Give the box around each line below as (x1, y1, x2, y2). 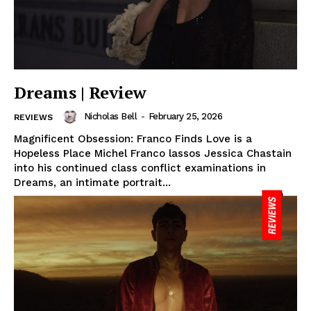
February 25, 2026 (148, 111, 222, 122)
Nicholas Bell (83, 111, 137, 122)
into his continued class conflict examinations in (14, 162, 266, 175)
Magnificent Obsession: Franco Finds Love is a (14, 133, 252, 146)
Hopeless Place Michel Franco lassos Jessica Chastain (14, 147, 292, 160)
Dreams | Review (14, 81, 146, 104)
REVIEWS (14, 112, 53, 123)
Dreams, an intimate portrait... (14, 176, 171, 190)
